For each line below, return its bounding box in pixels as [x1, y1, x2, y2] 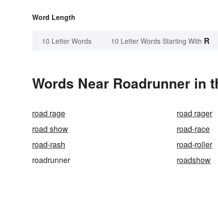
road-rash [32, 139, 65, 150]
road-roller [177, 139, 213, 150]
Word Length [32, 12, 75, 22]
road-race [177, 123, 210, 135]
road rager [177, 108, 213, 119]
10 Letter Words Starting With [111, 36, 202, 46]
